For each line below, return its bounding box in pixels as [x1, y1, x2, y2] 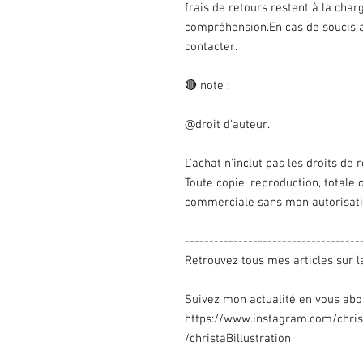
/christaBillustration [185, 331, 291, 346]
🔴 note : [185, 79, 229, 93]
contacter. [185, 40, 237, 54]
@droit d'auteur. [185, 117, 270, 132]
